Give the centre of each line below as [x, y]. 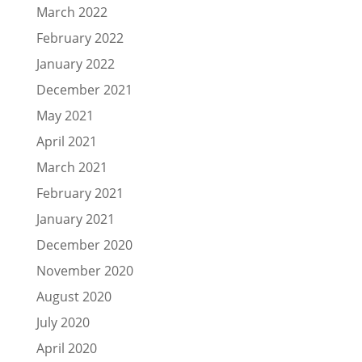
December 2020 [84, 244]
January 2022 [75, 63]
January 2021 [75, 219]
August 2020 [74, 296]
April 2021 [66, 141]
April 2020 [66, 348]
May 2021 [65, 115]
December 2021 [84, 89]
